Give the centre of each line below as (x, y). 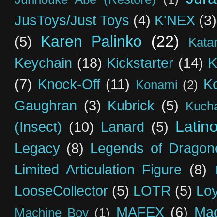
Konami (156, 85)
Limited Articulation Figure (98, 169)
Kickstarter (140, 63)
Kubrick (131, 105)
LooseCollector (61, 191)
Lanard (123, 127)
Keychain (43, 63)
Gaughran (46, 105)
